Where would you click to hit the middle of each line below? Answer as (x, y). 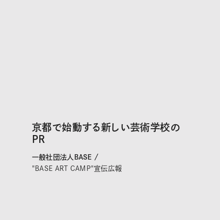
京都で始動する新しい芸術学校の (106, 127)
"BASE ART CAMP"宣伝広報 (77, 169)
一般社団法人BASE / (65, 157)
